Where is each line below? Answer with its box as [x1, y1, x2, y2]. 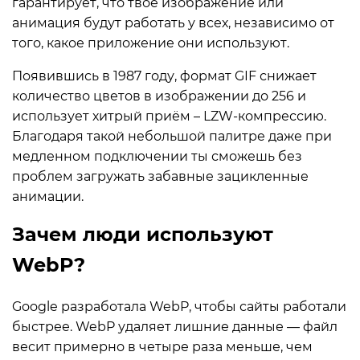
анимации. [12, 189, 84, 204]
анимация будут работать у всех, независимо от [12, 15, 334, 31]
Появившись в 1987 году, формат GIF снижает [12, 68, 317, 84]
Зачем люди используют [12, 223, 273, 246]
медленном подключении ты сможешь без [12, 149, 302, 164]
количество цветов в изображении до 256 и [12, 88, 306, 104]
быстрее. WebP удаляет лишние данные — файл [12, 319, 337, 334]
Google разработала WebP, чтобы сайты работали [12, 299, 346, 314]
